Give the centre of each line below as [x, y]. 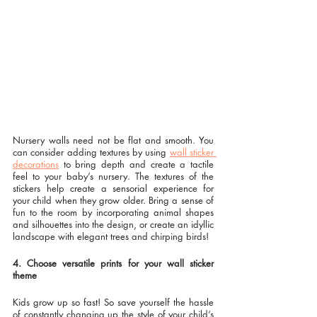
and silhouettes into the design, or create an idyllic [113, 224]
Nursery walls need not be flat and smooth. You [113, 140]
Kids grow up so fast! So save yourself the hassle [113, 302]
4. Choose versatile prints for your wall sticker [113, 263]
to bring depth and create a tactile [136, 164]
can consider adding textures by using [91, 152]
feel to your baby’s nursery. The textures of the [113, 176]
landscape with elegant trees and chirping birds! [111, 236]
